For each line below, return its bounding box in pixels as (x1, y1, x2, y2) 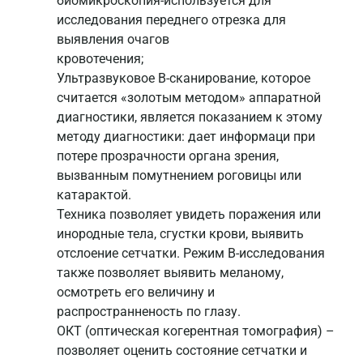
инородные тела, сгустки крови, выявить (57, 226, 304, 242)
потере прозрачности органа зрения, (57, 148, 279, 164)
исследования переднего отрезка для (57, 12, 286, 28)
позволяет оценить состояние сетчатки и (57, 343, 307, 359)
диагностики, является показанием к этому (57, 109, 322, 126)
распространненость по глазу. (57, 304, 241, 320)
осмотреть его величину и (57, 284, 215, 301)
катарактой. (57, 187, 131, 203)
